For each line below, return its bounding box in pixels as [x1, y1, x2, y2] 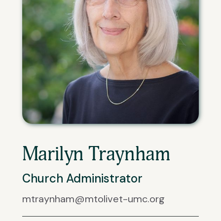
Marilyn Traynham [22, 142, 171, 167]
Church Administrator [22, 171, 143, 186]
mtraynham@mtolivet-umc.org [22, 192, 165, 206]
